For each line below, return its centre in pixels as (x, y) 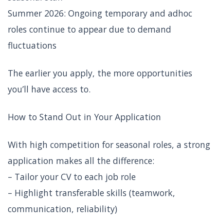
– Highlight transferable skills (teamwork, (91, 192)
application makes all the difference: (81, 160)
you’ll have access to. (49, 89)
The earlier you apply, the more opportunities (100, 73)
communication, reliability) (63, 209)
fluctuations (32, 45)
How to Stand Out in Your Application (84, 117)
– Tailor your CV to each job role (72, 176)
